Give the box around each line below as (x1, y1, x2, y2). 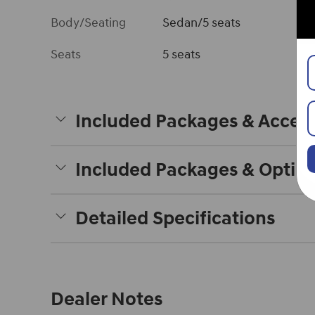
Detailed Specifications (75, 207, 275, 231)
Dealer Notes (51, 288, 162, 311)
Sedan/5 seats (162, 15, 241, 31)
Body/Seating (51, 15, 126, 31)
